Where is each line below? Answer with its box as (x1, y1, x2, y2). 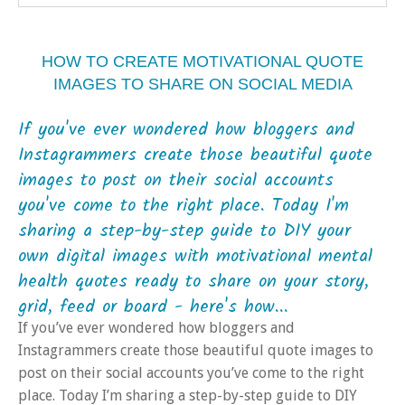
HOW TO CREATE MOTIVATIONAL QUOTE (42, 52, 363, 71)
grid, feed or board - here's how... (18, 293, 288, 323)
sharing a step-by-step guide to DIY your (18, 217, 351, 247)
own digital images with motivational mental (18, 242, 372, 272)
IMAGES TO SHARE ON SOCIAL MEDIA (52, 75, 353, 94)
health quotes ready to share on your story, (18, 268, 369, 297)
